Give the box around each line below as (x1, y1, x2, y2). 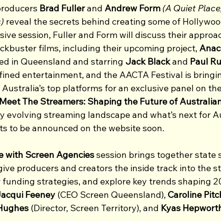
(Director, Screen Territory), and (29, 202, 161, 214)
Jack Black (125, 55, 172, 67)
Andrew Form (103, 2, 160, 14)
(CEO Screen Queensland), (55, 188, 168, 200)
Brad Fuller (37, 2, 87, 14)
